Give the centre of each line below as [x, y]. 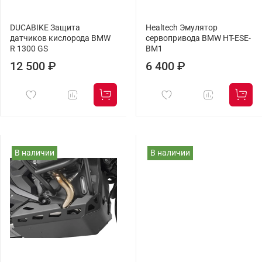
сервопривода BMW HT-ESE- [198, 39]
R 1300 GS [29, 49]
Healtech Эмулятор [182, 28]
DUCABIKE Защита [45, 28]
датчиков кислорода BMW [60, 39]
